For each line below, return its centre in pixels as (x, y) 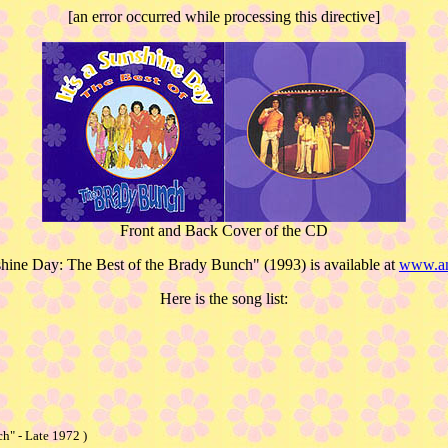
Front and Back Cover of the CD (224, 230)
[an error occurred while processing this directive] (224, 16)
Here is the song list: (224, 298)
